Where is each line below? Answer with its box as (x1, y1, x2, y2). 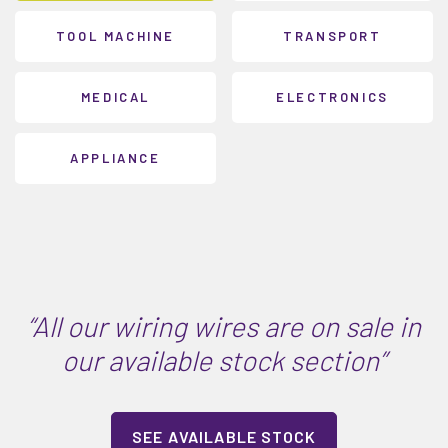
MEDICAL (80, 89, 151, 105)
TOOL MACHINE (55, 28, 176, 44)
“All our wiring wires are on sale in (27, 309, 421, 343)
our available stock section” (62, 343, 386, 377)
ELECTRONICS (276, 89, 389, 105)
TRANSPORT (283, 28, 382, 44)
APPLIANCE (70, 150, 161, 166)
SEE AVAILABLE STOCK (131, 427, 317, 446)
